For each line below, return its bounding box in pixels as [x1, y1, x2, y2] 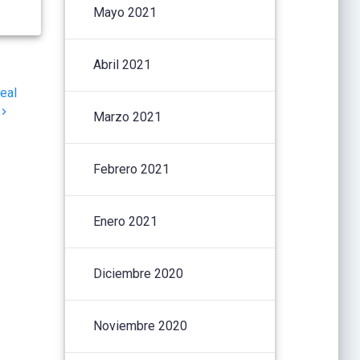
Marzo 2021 [93, 108, 162, 125]
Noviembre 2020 [93, 317, 188, 333]
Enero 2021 [93, 213, 158, 229]
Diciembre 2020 [93, 265, 184, 281]
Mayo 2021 [93, 4, 157, 20]
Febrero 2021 [93, 161, 170, 177]
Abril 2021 [93, 56, 152, 72]
